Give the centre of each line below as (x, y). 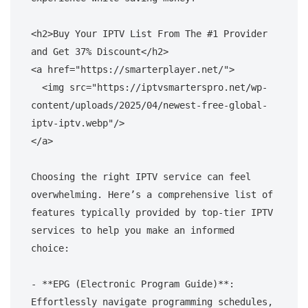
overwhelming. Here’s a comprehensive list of (152, 194)
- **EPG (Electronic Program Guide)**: (133, 284)
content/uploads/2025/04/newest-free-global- (149, 105)
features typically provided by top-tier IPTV (152, 212)
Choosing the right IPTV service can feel (141, 176)
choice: (50, 248)
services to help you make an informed (133, 230)
